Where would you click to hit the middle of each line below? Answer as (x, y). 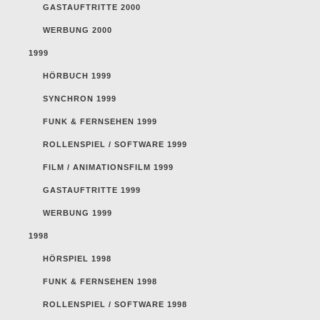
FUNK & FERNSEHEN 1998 (100, 281)
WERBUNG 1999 (77, 212)
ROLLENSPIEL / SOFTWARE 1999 (115, 144)
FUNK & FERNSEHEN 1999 (100, 121)
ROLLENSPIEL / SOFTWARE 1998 (115, 304)
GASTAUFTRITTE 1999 (92, 190)
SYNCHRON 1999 (80, 98)
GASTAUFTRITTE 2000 (92, 7)
